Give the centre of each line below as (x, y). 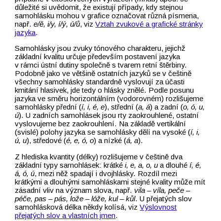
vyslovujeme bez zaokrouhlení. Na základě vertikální (101, 124)
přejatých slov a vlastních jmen (65, 215)
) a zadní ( (167, 107)
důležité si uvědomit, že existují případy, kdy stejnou (99, 7)
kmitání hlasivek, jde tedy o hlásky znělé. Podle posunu (105, 90)
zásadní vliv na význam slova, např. (75, 190)
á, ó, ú (25, 173)
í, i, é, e (93, 107)
